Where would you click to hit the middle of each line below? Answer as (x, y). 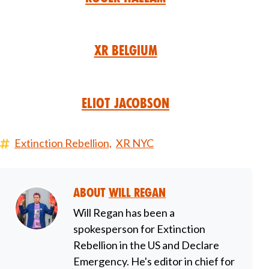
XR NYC (135, 143)
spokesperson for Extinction (139, 229)
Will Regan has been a (124, 213)
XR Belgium (125, 51)
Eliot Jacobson (125, 104)
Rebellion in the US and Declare (146, 245)
